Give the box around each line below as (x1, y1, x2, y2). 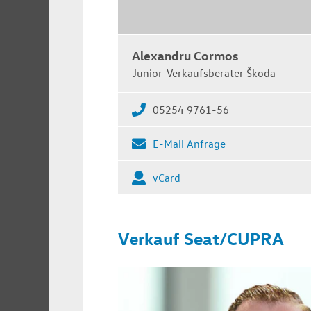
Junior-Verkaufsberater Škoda (132, 65, 276, 80)
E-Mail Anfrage (153, 136, 226, 151)
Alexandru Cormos (132, 47, 238, 63)
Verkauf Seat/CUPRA (118, 227, 284, 249)
